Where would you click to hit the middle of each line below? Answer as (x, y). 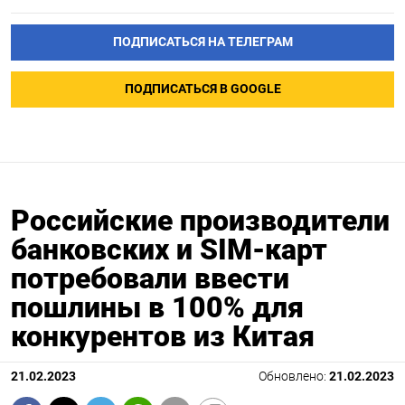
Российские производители (200, 221)
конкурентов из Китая (163, 337)
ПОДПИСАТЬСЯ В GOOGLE (202, 89)
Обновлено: (294, 377)
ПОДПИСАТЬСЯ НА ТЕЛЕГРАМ (202, 42)
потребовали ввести (150, 279)
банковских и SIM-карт (169, 250)
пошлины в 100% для (157, 308)
